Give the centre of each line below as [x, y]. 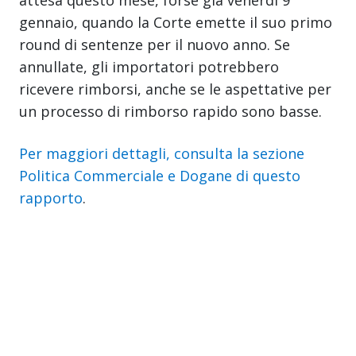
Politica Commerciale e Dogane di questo [160, 175]
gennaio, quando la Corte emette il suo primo [176, 22]
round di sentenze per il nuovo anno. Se [155, 44]
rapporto [51, 197]
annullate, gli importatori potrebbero [149, 66]
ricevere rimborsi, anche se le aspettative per [175, 89]
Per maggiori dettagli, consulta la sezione [162, 153]
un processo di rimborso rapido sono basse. [170, 111]
